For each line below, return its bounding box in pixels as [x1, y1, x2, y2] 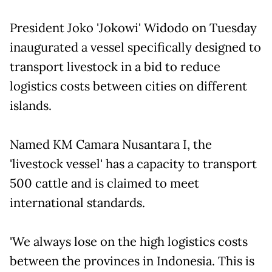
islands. [10, 97, 52, 114]
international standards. [10, 194, 145, 211]
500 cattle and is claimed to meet [10, 175, 199, 191]
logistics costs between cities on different [10, 78, 247, 94]
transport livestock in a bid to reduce [10, 58, 220, 75]
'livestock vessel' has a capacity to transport [10, 155, 257, 172]
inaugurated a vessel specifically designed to [10, 39, 261, 55]
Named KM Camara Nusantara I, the [10, 136, 212, 152]
